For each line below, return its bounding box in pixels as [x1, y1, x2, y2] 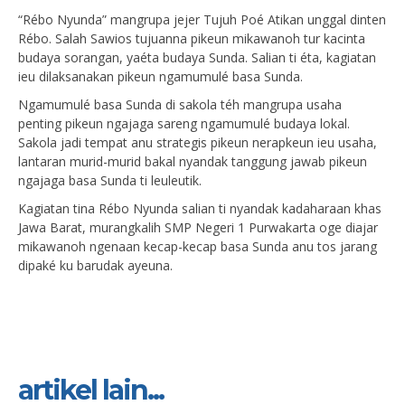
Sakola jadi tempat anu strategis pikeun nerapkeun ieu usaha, [18, 133, 377, 151]
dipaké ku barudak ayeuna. [18, 256, 173, 274]
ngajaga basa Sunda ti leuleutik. [18, 171, 202, 189]
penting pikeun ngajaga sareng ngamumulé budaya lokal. [18, 114, 350, 132]
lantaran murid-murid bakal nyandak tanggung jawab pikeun [18, 152, 367, 170]
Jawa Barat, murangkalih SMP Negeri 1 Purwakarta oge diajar [18, 218, 378, 236]
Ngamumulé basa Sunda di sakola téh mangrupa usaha [18, 95, 342, 113]
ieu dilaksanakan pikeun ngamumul [18, 67, 221, 85]
